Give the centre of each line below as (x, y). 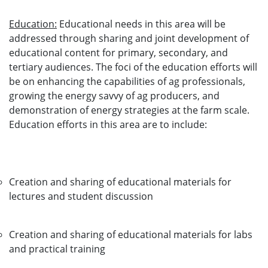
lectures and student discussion (81, 196)
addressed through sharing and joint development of (129, 38)
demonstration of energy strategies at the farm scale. (129, 110)
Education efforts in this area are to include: (108, 124)
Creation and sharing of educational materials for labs (131, 234)
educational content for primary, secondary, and (118, 53)
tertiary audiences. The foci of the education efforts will (133, 67)
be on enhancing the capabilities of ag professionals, (127, 81)
